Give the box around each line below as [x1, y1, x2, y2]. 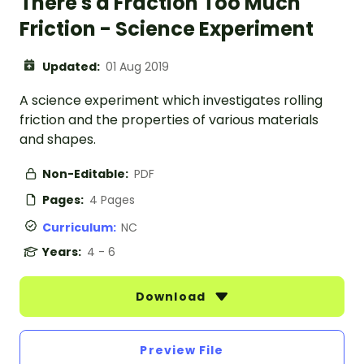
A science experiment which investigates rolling [19, 91, 323, 110]
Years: [42, 244, 84, 261]
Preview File [140, 342, 224, 359]
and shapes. [19, 130, 96, 149]
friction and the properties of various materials [19, 110, 318, 130]
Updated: [42, 58, 102, 76]
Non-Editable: [42, 166, 131, 183]
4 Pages [89, 192, 135, 209]
